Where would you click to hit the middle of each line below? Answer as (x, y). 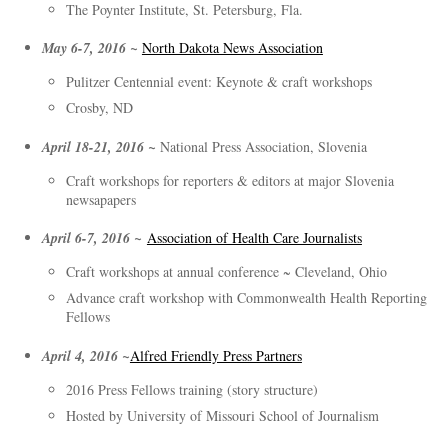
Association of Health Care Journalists (254, 238)
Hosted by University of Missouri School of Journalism (222, 415)
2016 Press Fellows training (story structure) (191, 389)
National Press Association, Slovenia (263, 146)
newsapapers (100, 199)
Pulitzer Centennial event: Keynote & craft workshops (218, 82)
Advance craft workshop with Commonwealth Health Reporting (246, 298)
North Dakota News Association (232, 48)
